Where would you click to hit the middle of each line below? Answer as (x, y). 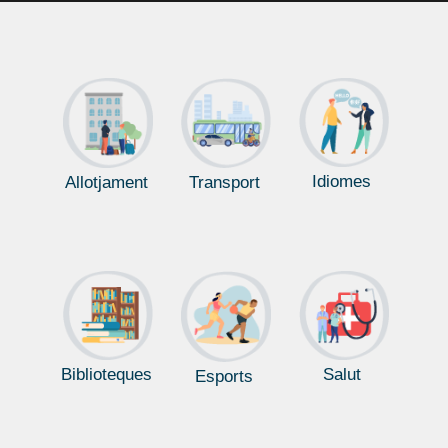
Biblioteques (106, 375)
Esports (224, 376)
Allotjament (106, 182)
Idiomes (342, 181)
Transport (224, 182)
